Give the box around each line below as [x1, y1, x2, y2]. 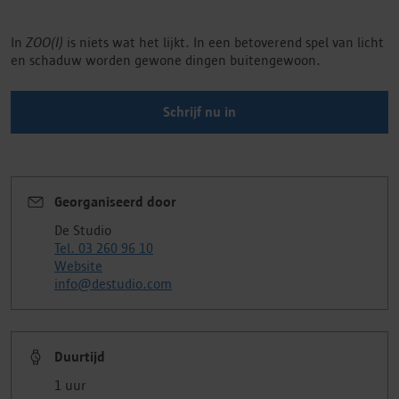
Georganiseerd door [54, 194, 176, 209]
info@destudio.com [54, 276, 172, 291]
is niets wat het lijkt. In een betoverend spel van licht [63, 35, 384, 50]
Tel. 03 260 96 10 [54, 240, 153, 256]
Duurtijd [54, 349, 105, 364]
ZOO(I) [26, 35, 63, 50]
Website [54, 258, 102, 273]
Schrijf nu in [163, 104, 236, 119]
